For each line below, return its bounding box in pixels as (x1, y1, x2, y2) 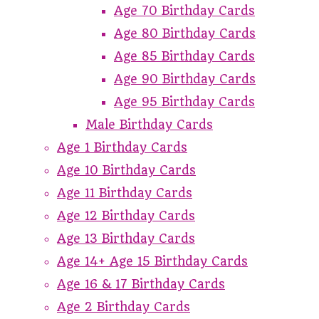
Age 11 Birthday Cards (57, 185, 192, 200)
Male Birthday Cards (85, 117, 213, 132)
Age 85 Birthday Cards (114, 48, 255, 63)
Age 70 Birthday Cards (114, 3, 255, 18)
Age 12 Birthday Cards (57, 208, 195, 223)
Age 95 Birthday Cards (114, 94, 255, 109)
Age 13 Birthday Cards (57, 231, 195, 246)
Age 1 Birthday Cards (57, 140, 187, 155)
